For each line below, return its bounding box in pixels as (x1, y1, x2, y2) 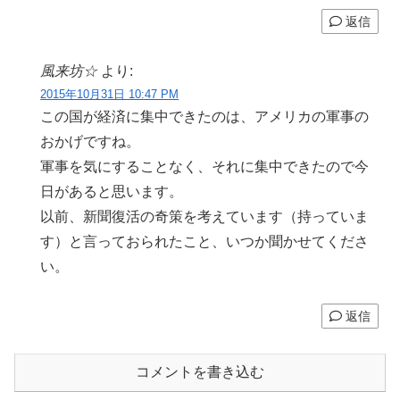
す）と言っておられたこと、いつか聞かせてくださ (40, 233, 370, 249)
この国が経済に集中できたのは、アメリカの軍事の (40, 108, 370, 124)
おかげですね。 (40, 133, 141, 149)
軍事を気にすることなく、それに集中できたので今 (40, 158, 370, 174)
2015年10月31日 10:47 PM (40, 87, 179, 101)
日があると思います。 (40, 183, 184, 199)
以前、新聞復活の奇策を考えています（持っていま (40, 208, 370, 224)
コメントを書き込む (136, 363, 264, 379)
